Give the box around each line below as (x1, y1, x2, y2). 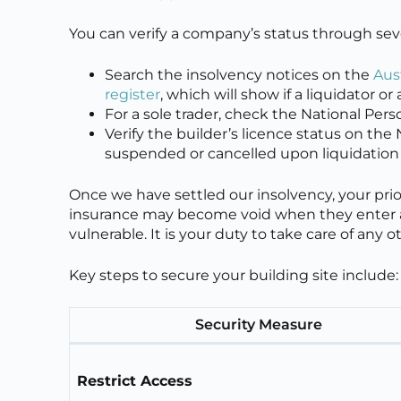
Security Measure (194, 315, 322, 333)
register (105, 85, 161, 103)
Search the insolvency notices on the (105, 65, 374, 83)
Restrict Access (77, 371, 193, 389)
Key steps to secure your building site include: (69, 266, 399, 284)
